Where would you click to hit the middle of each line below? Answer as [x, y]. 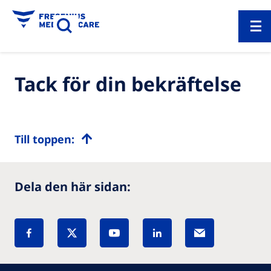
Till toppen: [44, 139]
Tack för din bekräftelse [128, 84]
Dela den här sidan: [73, 187]
